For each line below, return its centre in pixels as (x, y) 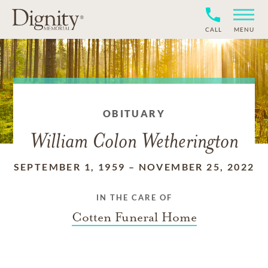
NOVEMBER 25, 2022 (197, 167)
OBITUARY (134, 113)
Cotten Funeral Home (134, 217)
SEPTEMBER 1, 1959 (69, 167)
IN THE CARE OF (134, 197)
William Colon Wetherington (134, 143)
